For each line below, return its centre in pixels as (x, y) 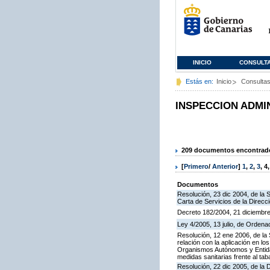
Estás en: (199, 81)
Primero (196, 167)
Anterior (225, 167)
